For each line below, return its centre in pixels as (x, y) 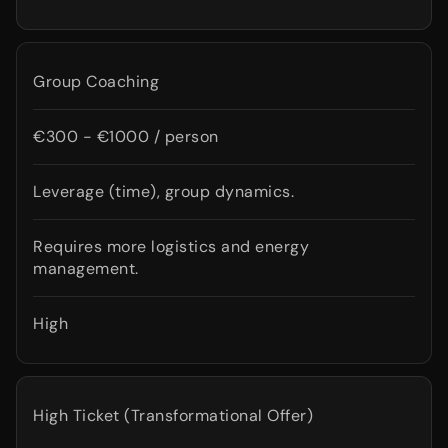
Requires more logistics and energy (171, 246)
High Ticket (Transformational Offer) (173, 415)
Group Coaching (96, 81)
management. (86, 268)
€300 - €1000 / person (126, 136)
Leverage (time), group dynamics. (163, 191)
